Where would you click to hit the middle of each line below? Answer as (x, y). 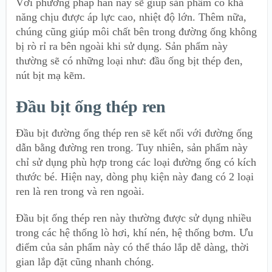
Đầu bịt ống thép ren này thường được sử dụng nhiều (134, 218)
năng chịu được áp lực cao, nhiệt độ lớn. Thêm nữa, (131, 17)
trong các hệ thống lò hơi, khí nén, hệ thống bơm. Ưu (134, 232)
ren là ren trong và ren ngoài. (80, 191)
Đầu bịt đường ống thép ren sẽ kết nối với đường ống (134, 133)
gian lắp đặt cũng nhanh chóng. (85, 261)
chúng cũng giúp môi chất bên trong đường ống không (136, 31)
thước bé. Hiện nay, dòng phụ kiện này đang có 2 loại (135, 176)
